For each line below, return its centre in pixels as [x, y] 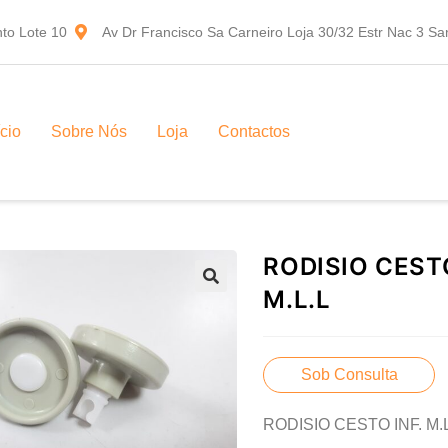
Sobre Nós [89, 132]
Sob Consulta [349, 374]
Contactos [254, 132]
